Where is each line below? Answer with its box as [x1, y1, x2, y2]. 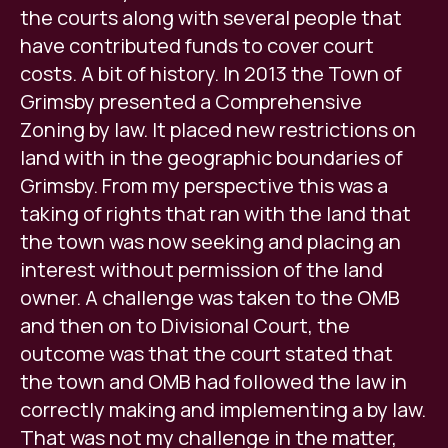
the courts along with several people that [20, 4, 402, 32]
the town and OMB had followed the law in [20, 368, 407, 396]
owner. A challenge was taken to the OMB [20, 284, 400, 312]
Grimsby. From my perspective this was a [20, 172, 388, 200]
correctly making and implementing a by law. [20, 396, 426, 424]
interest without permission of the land [20, 256, 383, 284]
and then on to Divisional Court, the [20, 312, 350, 340]
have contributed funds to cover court [20, 32, 374, 60]
